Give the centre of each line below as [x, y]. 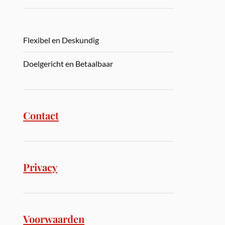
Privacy [40, 167]
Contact [41, 115]
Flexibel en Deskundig [61, 40]
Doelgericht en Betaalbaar [68, 64]
